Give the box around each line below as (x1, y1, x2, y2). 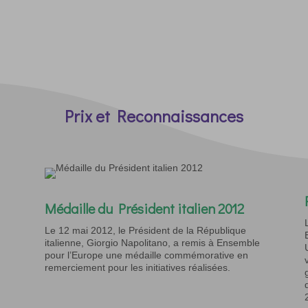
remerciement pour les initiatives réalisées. (44, 261, 230, 273)
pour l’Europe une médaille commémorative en (44, 249, 248, 261)
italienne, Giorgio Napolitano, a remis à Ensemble (44, 236, 260, 248)
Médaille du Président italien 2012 (44, 199, 244, 217)
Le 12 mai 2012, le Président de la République (44, 224, 246, 236)
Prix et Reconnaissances (65, 104, 243, 126)
